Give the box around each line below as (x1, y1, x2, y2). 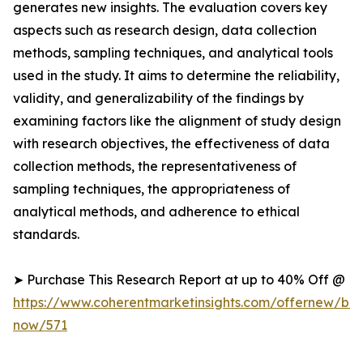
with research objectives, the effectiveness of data (13, 135, 330, 152)
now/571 (13, 317, 67, 334)
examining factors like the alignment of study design (13, 113, 341, 130)
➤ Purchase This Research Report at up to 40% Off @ (13, 271, 345, 288)
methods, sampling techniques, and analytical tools (13, 45, 333, 62)
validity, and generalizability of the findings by (13, 90, 304, 107)
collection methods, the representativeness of (13, 158, 297, 175)
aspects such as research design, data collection (13, 22, 317, 39)
